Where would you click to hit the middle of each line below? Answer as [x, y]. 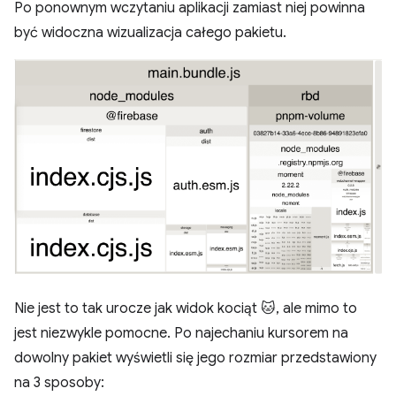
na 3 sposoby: [59, 383]
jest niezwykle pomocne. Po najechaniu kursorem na [181, 334]
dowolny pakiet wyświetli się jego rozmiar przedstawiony [195, 358]
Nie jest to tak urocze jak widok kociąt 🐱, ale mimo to [186, 309]
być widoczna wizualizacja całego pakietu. [150, 32]
